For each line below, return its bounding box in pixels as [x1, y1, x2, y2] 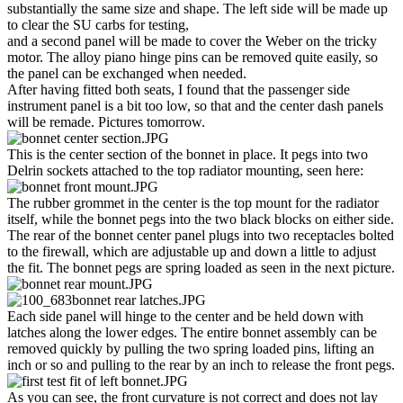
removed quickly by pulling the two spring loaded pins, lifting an [7, 341, 374, 357]
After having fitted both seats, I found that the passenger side [7, 82, 350, 98]
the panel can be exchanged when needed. [7, 66, 246, 82]
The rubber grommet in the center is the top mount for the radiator [7, 195, 379, 211]
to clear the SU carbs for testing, [7, 17, 189, 33]
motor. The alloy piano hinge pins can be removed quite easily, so [7, 49, 378, 66]
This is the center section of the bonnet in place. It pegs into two [7, 147, 368, 163]
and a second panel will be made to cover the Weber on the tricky [7, 33, 377, 49]
